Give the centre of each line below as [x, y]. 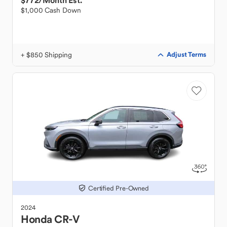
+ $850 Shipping [46, 55]
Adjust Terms [186, 54]
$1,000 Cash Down [51, 10]
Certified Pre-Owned [119, 188]
